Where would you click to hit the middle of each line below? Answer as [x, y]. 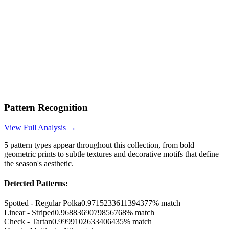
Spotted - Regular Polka [43, 203]
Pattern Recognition [46, 107]
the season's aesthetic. [39, 163]
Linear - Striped [29, 213]
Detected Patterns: [36, 183]
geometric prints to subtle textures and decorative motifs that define [111, 154]
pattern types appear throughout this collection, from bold [101, 145]
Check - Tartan [28, 222]
